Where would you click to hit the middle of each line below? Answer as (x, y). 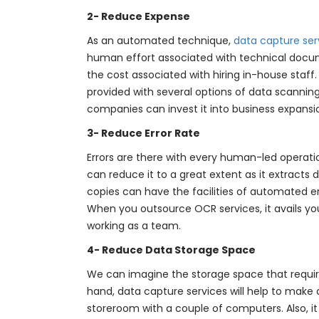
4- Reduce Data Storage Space (171, 250)
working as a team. (134, 226)
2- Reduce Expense (138, 16)
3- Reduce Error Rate (143, 133)
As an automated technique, (160, 41)
